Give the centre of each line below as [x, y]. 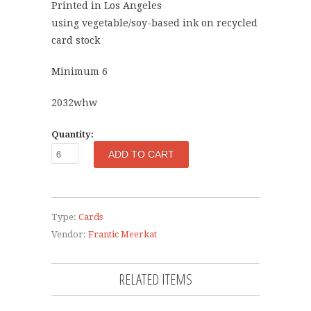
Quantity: [73, 135]
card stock [76, 41]
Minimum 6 [79, 72]
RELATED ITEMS [155, 279]
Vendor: [69, 235]
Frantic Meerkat [123, 235]
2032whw [74, 103]
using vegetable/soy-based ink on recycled [154, 23]
